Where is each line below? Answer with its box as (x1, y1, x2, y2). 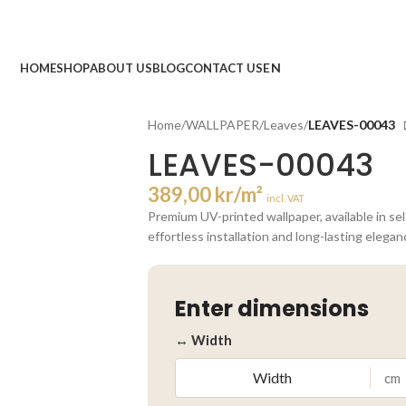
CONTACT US (185, 60, 263, 75)
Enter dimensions (175, 293, 369, 324)
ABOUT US (90, 60, 152, 75)
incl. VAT (266, 191, 304, 204)
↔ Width (175, 331, 232, 348)
